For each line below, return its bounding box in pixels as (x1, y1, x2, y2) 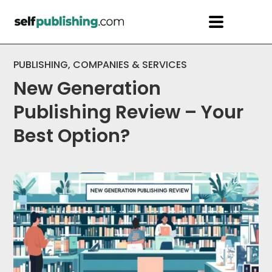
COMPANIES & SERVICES (73, 58, 188, 72)
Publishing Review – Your (13, 100, 244, 125)
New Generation (13, 76, 161, 101)
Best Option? (13, 123, 131, 149)
